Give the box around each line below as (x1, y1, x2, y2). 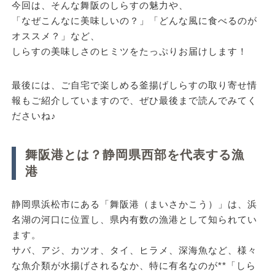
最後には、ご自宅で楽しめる (11, 80, 139, 91)
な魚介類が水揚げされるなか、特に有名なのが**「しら (11, 260, 256, 271)
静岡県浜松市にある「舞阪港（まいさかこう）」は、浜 (11, 198, 257, 209)
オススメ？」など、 (11, 31, 100, 42)
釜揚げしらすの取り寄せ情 (139, 80, 257, 91)
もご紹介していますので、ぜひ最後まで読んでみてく (21, 95, 257, 106)
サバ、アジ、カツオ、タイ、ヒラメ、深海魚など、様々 (11, 244, 257, 255)
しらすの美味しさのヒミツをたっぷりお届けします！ (11, 46, 247, 57)
